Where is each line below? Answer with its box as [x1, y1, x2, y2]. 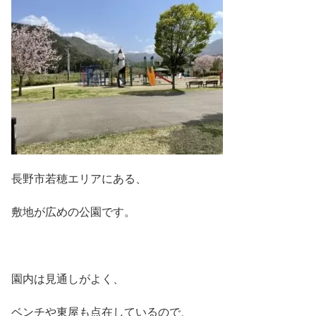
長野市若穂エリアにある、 [11, 172, 147, 185]
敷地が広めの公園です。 [11, 206, 135, 219]
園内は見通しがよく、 [11, 273, 124, 286]
